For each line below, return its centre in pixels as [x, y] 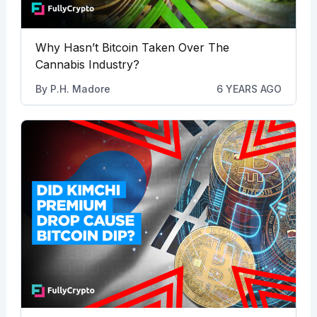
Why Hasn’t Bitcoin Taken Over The [132, 47]
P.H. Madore [80, 88]
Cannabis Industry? [87, 64]
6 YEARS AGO [249, 88]
